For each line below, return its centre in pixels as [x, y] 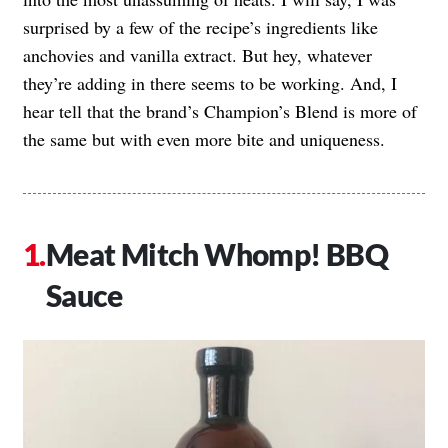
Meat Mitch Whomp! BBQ [217, 253]
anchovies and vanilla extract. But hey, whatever [197, 54]
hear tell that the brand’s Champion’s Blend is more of [220, 110]
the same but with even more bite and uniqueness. [204, 138]
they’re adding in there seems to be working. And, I [210, 82]
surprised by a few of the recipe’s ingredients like [200, 26]
